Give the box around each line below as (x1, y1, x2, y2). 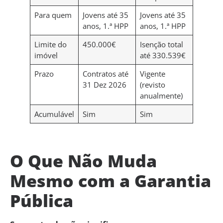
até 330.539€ (139, 50, 186, 60)
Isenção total (139, 39, 183, 49)
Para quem (34, 9, 72, 20)
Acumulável (34, 109, 74, 119)
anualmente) (139, 90, 183, 101)
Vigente (139, 68, 165, 79)
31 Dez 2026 (82, 79, 126, 90)
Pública (10, 189, 73, 212)
